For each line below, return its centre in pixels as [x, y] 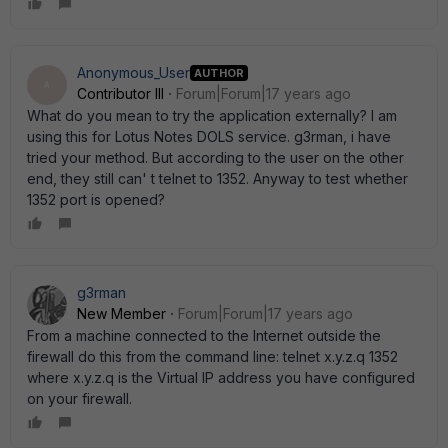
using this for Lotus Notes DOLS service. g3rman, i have [209, 136]
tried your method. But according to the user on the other [215, 157]
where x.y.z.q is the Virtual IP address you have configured [221, 377]
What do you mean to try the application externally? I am [212, 115]
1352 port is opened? [96, 199]
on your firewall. [79, 398]
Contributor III [120, 93]
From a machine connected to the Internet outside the [204, 335]
